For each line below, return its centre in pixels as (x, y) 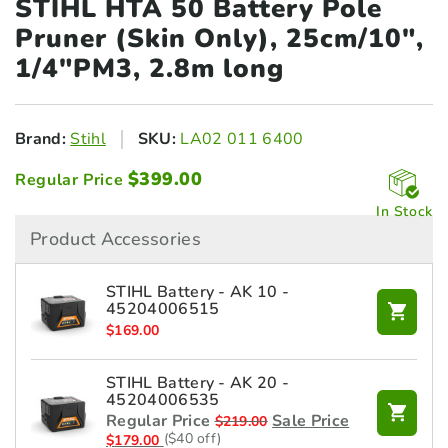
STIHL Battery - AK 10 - (198, 291)
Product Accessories (116, 239)
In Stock (404, 211)
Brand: (40, 139)
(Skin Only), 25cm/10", (269, 38)
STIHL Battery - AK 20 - (198, 383)
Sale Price (311, 421)
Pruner (65, 38)
